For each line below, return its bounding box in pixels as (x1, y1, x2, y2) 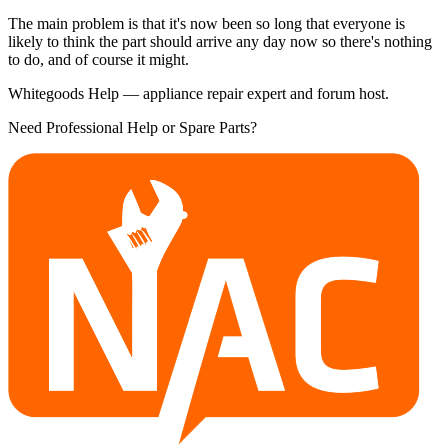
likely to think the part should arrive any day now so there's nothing (8, 32, 432, 50)
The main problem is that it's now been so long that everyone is (8, 14, 405, 32)
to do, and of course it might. (8, 50, 189, 68)
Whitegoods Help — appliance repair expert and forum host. (8, 84, 389, 102)
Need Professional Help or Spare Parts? (8, 118, 257, 136)
